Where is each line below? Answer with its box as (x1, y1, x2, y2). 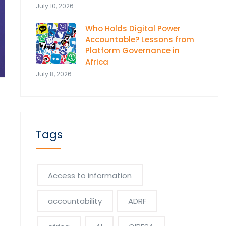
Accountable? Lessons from (85, 34, 194, 45)
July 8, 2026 (35, 70, 72, 78)
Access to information (47, 170, 132, 181)
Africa (85, 56, 108, 67)
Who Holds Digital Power (85, 23, 181, 34)
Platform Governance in (85, 45, 180, 56)
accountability (47, 196, 102, 206)
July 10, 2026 (35, 2, 74, 10)
